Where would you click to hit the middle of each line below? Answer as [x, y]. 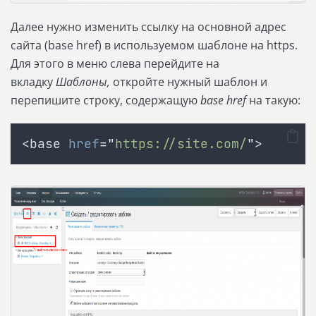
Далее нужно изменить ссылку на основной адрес [148, 27]
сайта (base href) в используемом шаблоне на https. [154, 45]
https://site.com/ [181, 144]
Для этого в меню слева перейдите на [115, 64]
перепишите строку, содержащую [105, 101]
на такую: [273, 101]
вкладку [33, 82]
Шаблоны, [84, 82]
